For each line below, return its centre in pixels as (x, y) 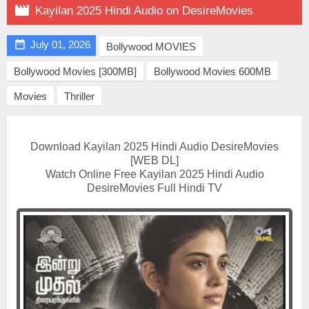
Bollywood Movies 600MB (212, 71)
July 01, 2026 (60, 44)
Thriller (79, 96)
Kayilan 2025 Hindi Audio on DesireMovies (144, 11)
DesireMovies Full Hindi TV (154, 188)
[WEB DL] (154, 160)
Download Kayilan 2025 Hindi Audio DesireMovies (154, 147)
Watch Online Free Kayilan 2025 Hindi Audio (154, 174)
